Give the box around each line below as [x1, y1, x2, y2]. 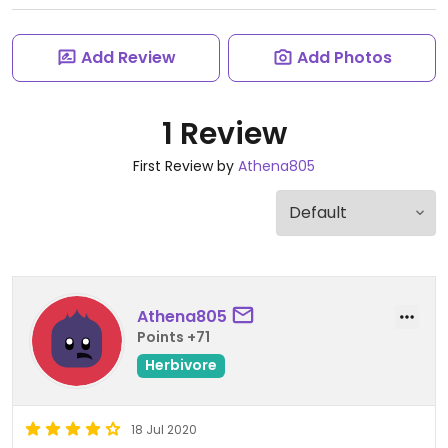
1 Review [161, 113, 287, 155]
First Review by [133, 156, 238, 176]
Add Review [80, 46, 176, 69]
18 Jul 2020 [131, 421, 197, 438]
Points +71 [137, 326, 210, 347]
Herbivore [145, 354, 217, 375]
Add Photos [296, 46, 392, 69]
